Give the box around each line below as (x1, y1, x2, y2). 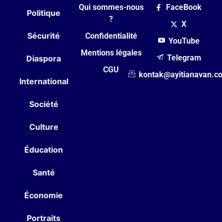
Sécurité (27, 30, 60, 41)
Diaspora (26, 53, 61, 63)
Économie (24, 190, 63, 200)
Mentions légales (80, 48, 142, 57)
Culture (29, 121, 58, 132)
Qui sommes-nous (78, 2, 144, 12)
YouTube (168, 36, 200, 46)
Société (29, 99, 58, 109)
